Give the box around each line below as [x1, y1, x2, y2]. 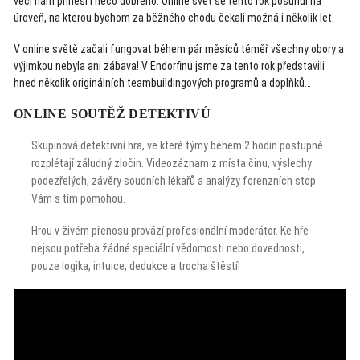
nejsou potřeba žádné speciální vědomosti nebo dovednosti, [31, 242, 305, 256]
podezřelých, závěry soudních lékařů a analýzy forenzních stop [31, 174, 317, 188]
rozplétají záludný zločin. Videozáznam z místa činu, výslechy [31, 157, 313, 170]
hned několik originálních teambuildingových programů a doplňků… [13, 76, 311, 89]
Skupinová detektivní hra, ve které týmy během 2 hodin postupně [31, 139, 324, 153]
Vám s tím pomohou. [31, 192, 126, 206]
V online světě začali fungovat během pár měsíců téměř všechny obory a [13, 43, 344, 55]
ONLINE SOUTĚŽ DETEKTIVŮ [13, 107, 211, 121]
